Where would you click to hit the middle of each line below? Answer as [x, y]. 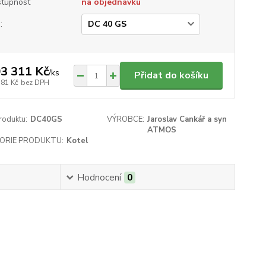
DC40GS [46, 119]
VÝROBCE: [126, 119]
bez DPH [35, 82]
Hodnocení [99, 178]
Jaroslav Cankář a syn [187, 119]
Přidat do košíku [171, 75]
